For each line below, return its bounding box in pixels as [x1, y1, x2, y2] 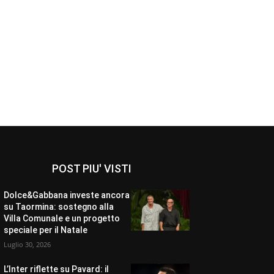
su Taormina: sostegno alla [3, 202, 114, 212]
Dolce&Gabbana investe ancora [3, 190, 130, 201]
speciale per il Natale [3, 225, 87, 235]
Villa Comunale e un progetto [3, 213, 120, 224]
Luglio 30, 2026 [3, 240, 51, 250]
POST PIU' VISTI [51, 162, 131, 176]
